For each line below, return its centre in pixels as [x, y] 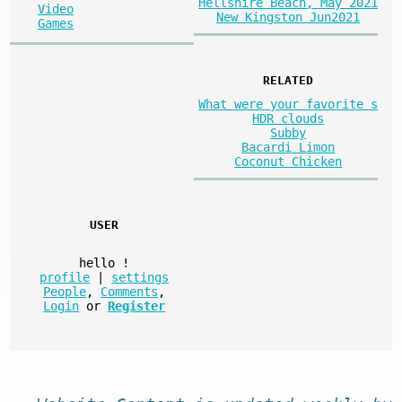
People [65, 291]
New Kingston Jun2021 [288, 17]
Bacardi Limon [288, 147]
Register [137, 306]
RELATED [288, 81]
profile [65, 277]
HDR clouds [288, 118]
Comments [130, 291]
